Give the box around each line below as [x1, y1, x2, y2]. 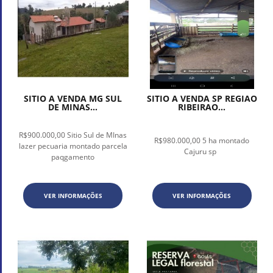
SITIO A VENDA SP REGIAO [146, 93, 257, 105]
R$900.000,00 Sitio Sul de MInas [19, 130, 127, 141]
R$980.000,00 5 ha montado [154, 135, 250, 146]
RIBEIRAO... [178, 101, 226, 113]
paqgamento [51, 152, 95, 163]
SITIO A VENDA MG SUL [24, 93, 122, 105]
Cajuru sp [183, 146, 220, 157]
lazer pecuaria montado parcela [18, 141, 127, 152]
